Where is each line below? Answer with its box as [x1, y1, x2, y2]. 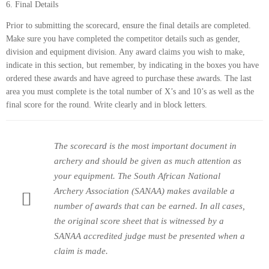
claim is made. [54, 246, 108, 256]
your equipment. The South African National [54, 171, 220, 181]
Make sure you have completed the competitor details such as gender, [6, 34, 240, 43]
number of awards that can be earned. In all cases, [54, 201, 245, 211]
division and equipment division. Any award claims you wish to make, [6, 47, 245, 56]
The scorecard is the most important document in [54, 141, 237, 151]
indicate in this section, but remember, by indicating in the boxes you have [6, 61, 259, 70]
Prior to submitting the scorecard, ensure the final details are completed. [6, 21, 251, 30]
